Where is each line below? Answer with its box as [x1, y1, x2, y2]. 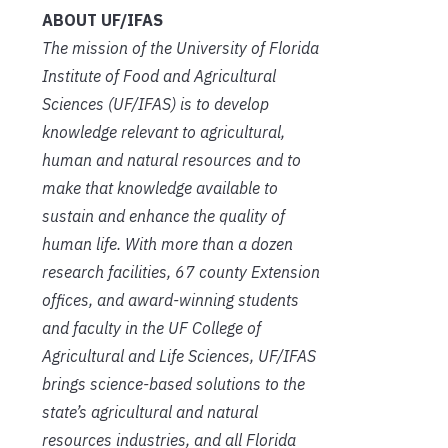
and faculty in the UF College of [42, 317, 261, 338]
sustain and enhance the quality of [42, 205, 285, 226]
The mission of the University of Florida [42, 37, 319, 58]
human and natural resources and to [42, 149, 301, 170]
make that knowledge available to [42, 177, 278, 198]
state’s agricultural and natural [42, 401, 258, 422]
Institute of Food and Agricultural [42, 65, 276, 86]
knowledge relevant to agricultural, [42, 121, 285, 142]
